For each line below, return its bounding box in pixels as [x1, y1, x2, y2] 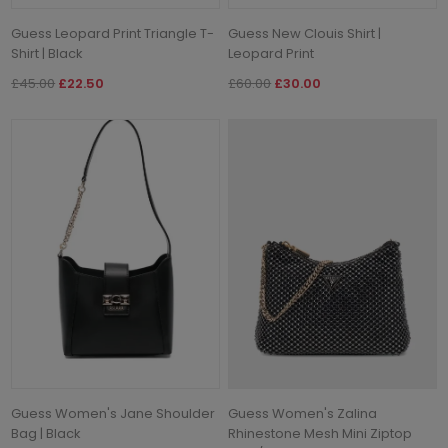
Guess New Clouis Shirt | [228, 23, 382, 43]
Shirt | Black [11, 43, 84, 63]
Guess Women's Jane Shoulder [11, 404, 216, 424]
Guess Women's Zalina [228, 404, 378, 424]
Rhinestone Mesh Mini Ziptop [228, 424, 413, 444]
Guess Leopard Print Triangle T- [11, 23, 215, 43]
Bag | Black [11, 424, 82, 444]
